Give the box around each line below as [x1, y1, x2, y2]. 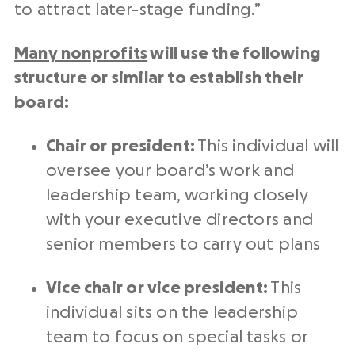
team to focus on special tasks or [46, 329, 307, 345]
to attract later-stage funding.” [14, 2, 261, 18]
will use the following [147, 45, 320, 62]
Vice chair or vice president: [46, 280, 271, 296]
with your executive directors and [46, 212, 313, 228]
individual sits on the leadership [46, 304, 298, 321]
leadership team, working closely [46, 187, 308, 204]
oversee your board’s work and [46, 162, 295, 179]
